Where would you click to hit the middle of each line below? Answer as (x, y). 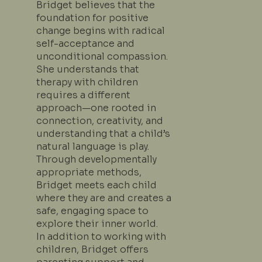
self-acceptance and (85, 43)
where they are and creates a (104, 198)
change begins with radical (100, 30)
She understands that (87, 69)
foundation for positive (92, 18)
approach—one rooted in (96, 108)
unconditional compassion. (102, 56)
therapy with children (87, 82)
